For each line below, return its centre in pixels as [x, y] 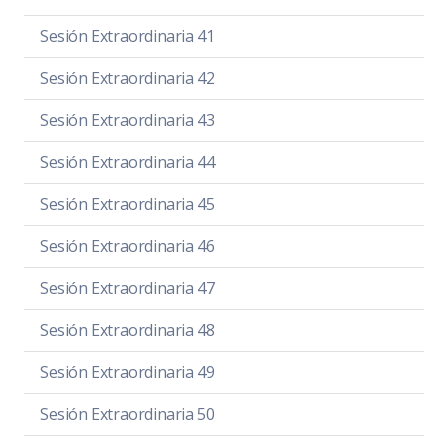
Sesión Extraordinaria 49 [127, 371]
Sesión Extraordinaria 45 [127, 203]
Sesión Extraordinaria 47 [127, 287]
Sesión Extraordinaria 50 [127, 413]
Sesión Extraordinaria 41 [127, 35]
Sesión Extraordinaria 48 [127, 329]
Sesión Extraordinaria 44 [127, 161]
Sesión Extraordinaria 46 [127, 245]
